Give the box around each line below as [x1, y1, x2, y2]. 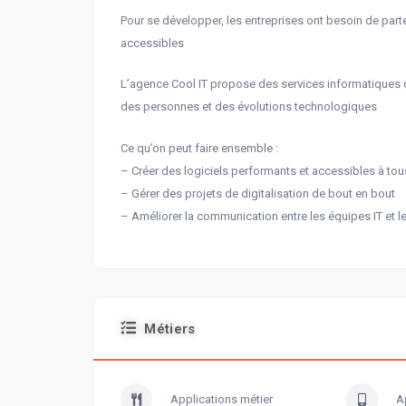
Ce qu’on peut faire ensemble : [121, 141, 278, 156]
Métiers [144, 321, 196, 338]
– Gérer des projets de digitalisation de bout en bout [121, 187, 395, 201]
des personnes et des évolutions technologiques [121, 100, 377, 114]
